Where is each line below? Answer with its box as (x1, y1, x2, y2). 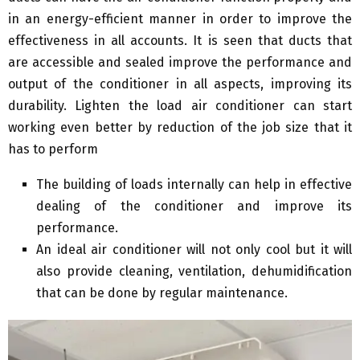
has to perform (8, 141, 98, 157)
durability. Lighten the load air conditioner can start (8, 98, 352, 114)
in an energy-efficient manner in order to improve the (8, 11, 352, 27)
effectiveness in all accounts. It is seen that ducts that (8, 33, 352, 49)
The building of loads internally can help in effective (36, 177, 352, 193)
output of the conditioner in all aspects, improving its (8, 76, 352, 92)
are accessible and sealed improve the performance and (8, 55, 352, 71)
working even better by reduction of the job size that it (8, 120, 352, 136)
